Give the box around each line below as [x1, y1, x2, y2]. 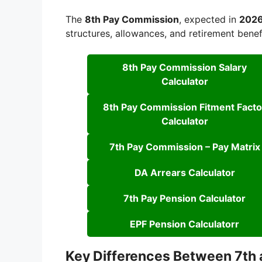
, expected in [179, 13, 239, 26]
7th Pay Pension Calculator [123, 192, 246, 205]
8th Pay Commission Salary [122, 61, 247, 74]
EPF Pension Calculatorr [130, 218, 239, 230]
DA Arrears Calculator [134, 167, 235, 179]
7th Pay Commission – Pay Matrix [109, 141, 260, 153]
